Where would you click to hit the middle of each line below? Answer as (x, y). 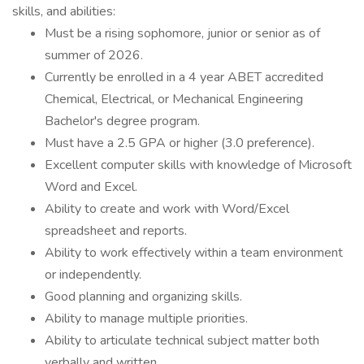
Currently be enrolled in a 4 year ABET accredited (184, 77)
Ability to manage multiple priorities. (146, 318)
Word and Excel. (91, 187)
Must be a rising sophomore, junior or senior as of (182, 33)
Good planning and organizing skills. (143, 297)
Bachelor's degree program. (122, 121)
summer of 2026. (94, 55)
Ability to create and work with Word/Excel (167, 209)
